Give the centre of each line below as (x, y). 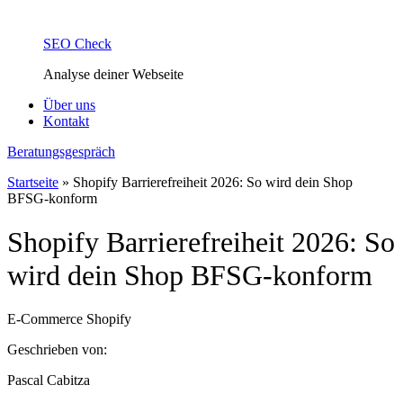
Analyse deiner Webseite (113, 74)
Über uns (69, 104)
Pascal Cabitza (49, 381)
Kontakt (66, 121)
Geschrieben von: (57, 350)
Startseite (33, 182)
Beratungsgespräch (61, 151)
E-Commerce (45, 319)
